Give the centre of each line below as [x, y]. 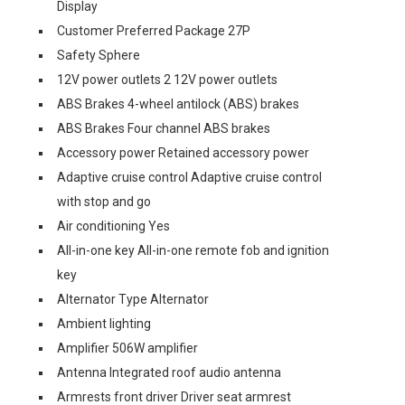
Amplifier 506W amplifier [127, 348]
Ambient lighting [104, 324]
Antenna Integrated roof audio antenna [169, 372]
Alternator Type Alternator [133, 299]
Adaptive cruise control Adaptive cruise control [189, 177]
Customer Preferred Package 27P [154, 31]
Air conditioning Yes [113, 226]
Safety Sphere [99, 55]
